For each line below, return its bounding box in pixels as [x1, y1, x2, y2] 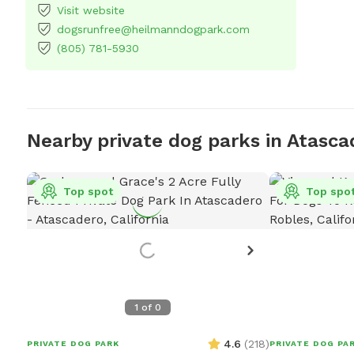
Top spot [62, 185, 113, 198]
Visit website [57, 4, 125, 17]
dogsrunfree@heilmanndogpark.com [57, 23, 250, 36]
